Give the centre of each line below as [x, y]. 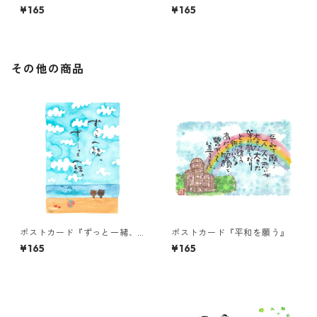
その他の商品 [48, 69]
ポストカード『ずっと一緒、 [79, 232]
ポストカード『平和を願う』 [230, 232]
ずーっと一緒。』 [56, 243]
